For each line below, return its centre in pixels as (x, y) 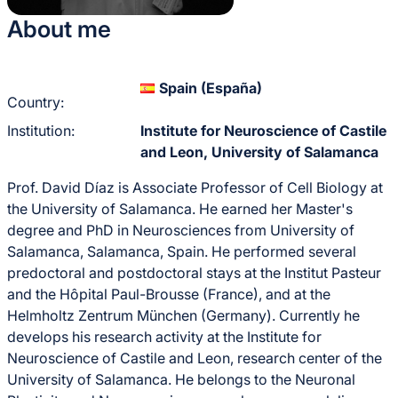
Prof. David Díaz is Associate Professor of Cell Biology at (195, 188)
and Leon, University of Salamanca (259, 152)
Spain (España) (211, 88)
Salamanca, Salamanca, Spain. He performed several (182, 252)
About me (59, 29)
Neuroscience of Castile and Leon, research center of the (195, 358)
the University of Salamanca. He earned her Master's (180, 209)
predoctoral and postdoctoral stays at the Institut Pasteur (194, 273)
